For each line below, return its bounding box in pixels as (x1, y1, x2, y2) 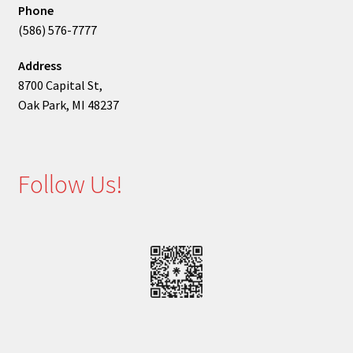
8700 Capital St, (17, 76, 102, 93)
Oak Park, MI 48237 (17, 96, 119, 113)
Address (17, 57, 61, 73)
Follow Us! (17, 168, 123, 200)
